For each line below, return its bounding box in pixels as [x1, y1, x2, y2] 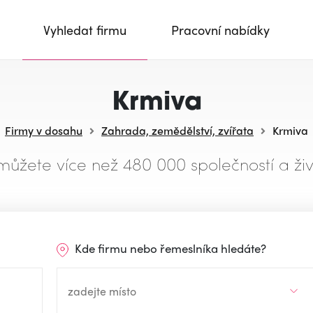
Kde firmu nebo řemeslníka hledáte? [71, 240, 266, 256]
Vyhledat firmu [43, 21, 126, 38]
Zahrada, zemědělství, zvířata [101, 122, 254, 138]
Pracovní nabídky [171, 21, 270, 38]
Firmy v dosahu [5, 122, 82, 138]
